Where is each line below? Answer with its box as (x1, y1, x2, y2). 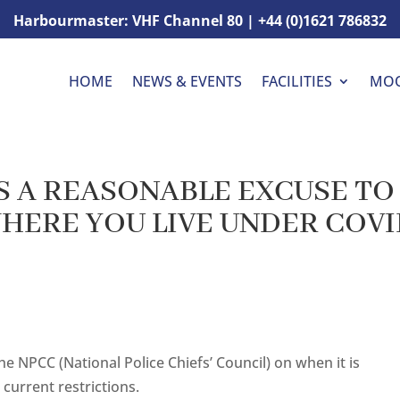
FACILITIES (262, 71, 332, 92)
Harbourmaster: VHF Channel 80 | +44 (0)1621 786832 (12, 11, 387, 30)
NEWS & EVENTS (132, 71, 242, 91)
